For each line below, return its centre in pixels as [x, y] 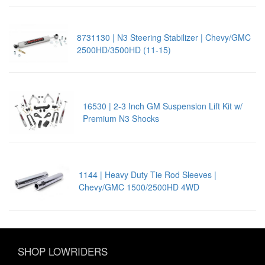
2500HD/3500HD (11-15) [124, 50]
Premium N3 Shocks [121, 118]
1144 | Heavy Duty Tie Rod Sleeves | [147, 175]
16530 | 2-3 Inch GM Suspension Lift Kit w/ [162, 106]
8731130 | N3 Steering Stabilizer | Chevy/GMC [164, 38]
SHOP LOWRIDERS [63, 251]
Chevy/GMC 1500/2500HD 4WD [139, 187]
